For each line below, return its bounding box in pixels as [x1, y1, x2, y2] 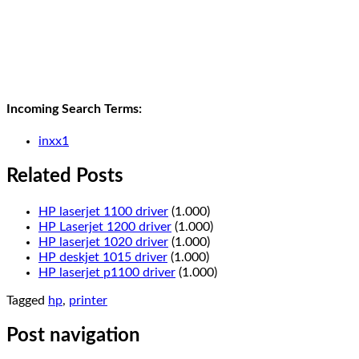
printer [69, 293, 107, 307]
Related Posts [6, 166, 123, 186]
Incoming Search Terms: [6, 102, 142, 115]
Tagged [6, 293, 48, 307]
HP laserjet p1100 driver [38, 265, 175, 279]
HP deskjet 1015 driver [38, 250, 167, 264]
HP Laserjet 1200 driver [38, 220, 171, 233]
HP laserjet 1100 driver [38, 204, 168, 218]
